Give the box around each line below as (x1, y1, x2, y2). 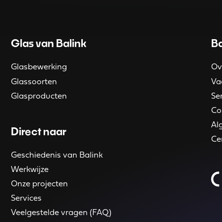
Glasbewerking (11, 63, 67, 72)
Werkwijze (11, 165, 49, 174)
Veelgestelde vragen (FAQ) (11, 209, 112, 218)
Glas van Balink (11, 37, 87, 50)
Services (11, 194, 42, 203)
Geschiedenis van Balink (11, 151, 103, 160)
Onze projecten (11, 179, 68, 188)
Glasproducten (11, 92, 67, 101)
